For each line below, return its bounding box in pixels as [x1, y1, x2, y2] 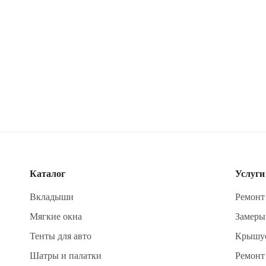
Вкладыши [30, 192, 74, 202]
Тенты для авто [30, 231, 91, 241]
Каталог [30, 169, 65, 179]
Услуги [235, 169, 265, 179]
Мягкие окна [30, 211, 82, 221]
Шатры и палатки [30, 251, 102, 261]
